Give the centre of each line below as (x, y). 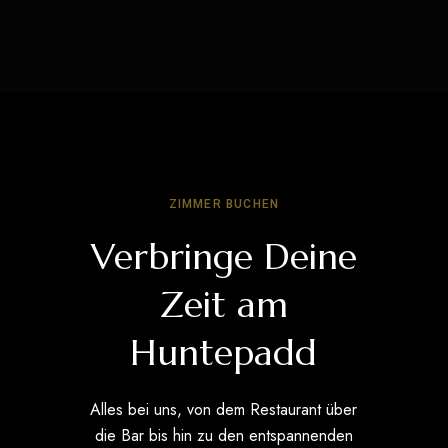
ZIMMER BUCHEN (224, 204)
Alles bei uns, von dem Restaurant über (224, 410)
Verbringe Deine (223, 257)
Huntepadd (224, 353)
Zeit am (223, 305)
